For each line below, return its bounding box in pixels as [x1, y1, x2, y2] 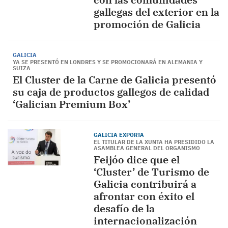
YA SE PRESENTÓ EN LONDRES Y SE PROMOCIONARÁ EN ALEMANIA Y [13, 59, 203, 66]
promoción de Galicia [93, 17, 201, 31]
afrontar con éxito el [93, 189, 194, 203]
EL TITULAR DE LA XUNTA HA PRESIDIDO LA [93, 138, 214, 146]
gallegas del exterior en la [93, 5, 219, 19]
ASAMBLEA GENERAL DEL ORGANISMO [93, 145, 200, 152]
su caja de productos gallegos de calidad [13, 85, 209, 99]
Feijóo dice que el [93, 153, 180, 166]
